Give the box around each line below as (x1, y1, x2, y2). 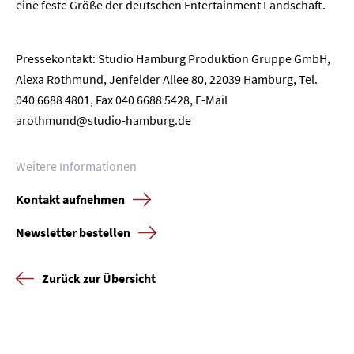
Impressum (167, 11, 231, 28)
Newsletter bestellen (16, 224, 130, 240)
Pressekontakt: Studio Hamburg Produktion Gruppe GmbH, (16, 51, 330, 66)
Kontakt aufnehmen (16, 191, 125, 207)
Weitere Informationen (16, 158, 137, 174)
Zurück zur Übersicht (42, 270, 156, 286)
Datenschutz (87, 11, 157, 28)
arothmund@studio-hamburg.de (16, 112, 194, 128)
